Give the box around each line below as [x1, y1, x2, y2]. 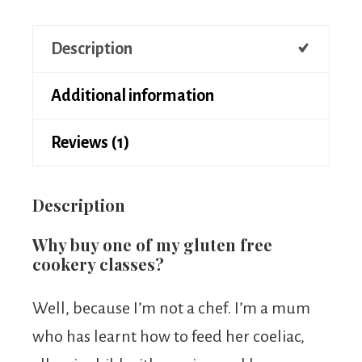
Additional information [51, 86, 214, 104]
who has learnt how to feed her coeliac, [32, 326, 305, 345]
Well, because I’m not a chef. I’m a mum [32, 298, 310, 317]
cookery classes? [32, 252, 164, 275]
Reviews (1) [51, 133, 130, 151]
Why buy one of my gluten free [32, 233, 272, 255]
